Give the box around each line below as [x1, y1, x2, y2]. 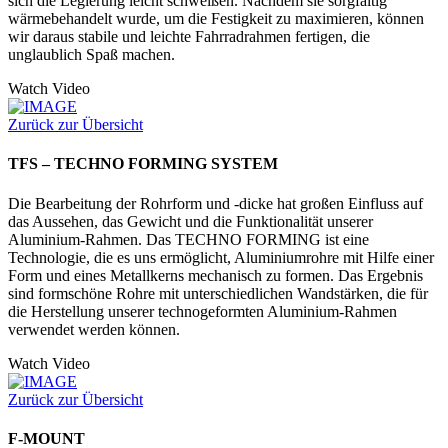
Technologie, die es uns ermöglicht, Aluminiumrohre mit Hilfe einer [8, 248, 434, 266]
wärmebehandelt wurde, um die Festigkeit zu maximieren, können [8, 10, 424, 28]
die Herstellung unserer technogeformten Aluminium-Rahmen [8, 302, 397, 320]
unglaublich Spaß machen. [8, 46, 175, 64]
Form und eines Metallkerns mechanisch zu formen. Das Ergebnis [8, 266, 423, 284]
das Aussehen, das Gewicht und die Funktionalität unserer [8, 212, 373, 230]
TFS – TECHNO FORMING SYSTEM [8, 155, 278, 173]
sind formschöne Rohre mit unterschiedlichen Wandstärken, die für [8, 284, 428, 302]
